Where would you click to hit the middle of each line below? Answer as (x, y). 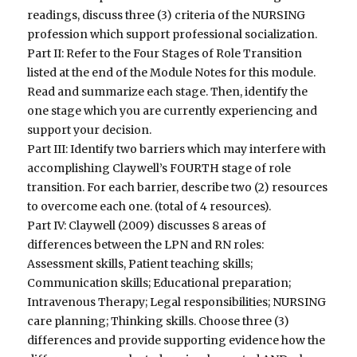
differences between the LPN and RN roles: (146, 245)
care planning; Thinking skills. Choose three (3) (159, 322)
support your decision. (90, 130)
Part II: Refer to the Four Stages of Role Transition (165, 54)
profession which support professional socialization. (173, 35)
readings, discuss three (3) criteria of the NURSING (167, 16)
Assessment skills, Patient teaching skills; (140, 264)
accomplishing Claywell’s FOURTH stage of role (159, 169)
